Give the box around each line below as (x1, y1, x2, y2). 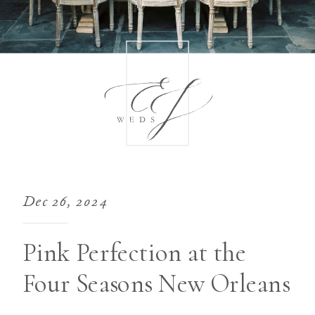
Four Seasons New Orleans (22, 267, 290, 299)
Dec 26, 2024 (22, 195, 108, 211)
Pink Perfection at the (22, 237, 247, 268)
